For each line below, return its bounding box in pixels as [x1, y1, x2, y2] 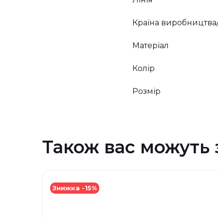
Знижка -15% [53, 183, 97, 192]
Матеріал [132, 40, 169, 50]
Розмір [132, 86, 161, 96]
